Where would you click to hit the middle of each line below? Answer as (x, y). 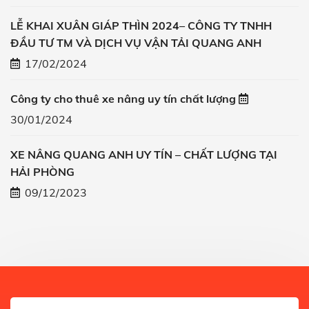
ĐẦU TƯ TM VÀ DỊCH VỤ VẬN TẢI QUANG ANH (136, 43)
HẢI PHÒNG (42, 172)
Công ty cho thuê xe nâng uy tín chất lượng (123, 99)
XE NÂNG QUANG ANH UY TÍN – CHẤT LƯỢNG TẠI (144, 155)
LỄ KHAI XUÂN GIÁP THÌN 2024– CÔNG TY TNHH (141, 26)
